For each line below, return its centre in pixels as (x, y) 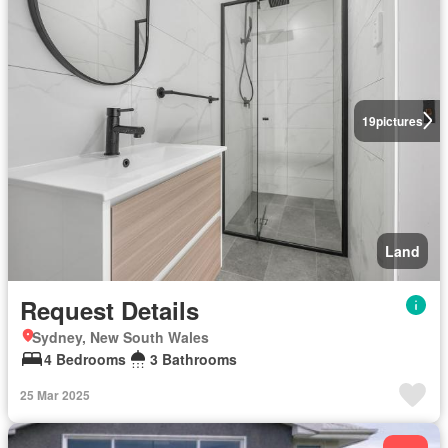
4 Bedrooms (85, 358)
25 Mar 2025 (55, 394)
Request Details (109, 309)
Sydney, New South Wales (120, 336)
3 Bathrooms (193, 358)
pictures (399, 120)
